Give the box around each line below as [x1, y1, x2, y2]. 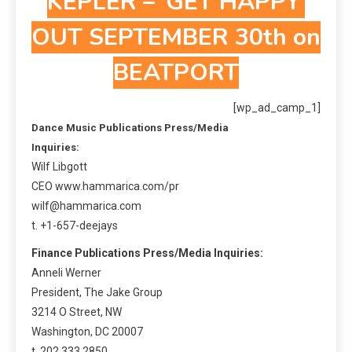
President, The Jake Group [31, 286, 163, 299]
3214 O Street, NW [31, 306, 122, 319]
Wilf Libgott [31, 160, 87, 174]
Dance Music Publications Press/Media [31, 122, 229, 134]
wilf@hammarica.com [31, 200, 141, 213]
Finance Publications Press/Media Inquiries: [31, 247, 263, 260]
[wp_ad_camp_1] [233, 101, 321, 115]
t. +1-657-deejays [31, 219, 118, 233]
